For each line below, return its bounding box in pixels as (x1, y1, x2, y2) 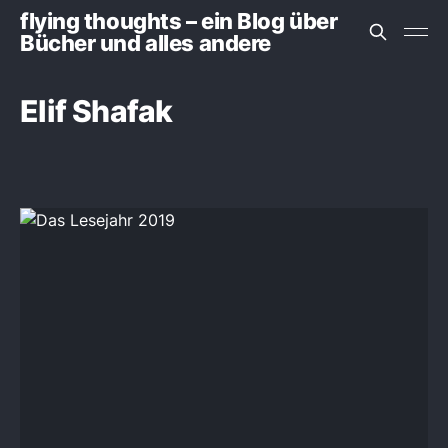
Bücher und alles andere (20, 30, 271, 56)
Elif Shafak (20, 93, 173, 129)
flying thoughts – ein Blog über (20, 8, 338, 34)
